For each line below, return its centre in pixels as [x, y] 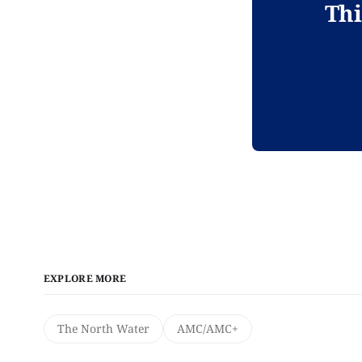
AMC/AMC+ [207, 328]
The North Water [103, 328]
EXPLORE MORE [85, 278]
